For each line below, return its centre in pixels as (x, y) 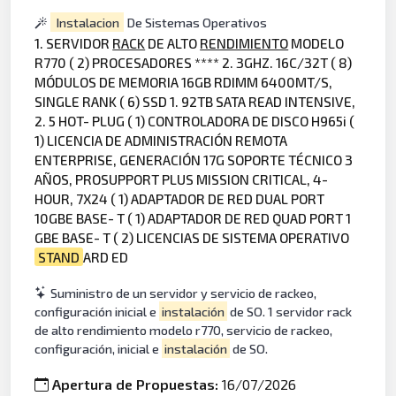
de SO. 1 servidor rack (289, 311)
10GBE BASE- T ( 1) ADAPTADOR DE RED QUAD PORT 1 (193, 218)
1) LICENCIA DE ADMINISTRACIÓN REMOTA (161, 141)
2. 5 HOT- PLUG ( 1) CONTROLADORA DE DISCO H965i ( (195, 121)
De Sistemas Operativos (195, 22)
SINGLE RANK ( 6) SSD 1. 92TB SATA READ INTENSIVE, (195, 102)
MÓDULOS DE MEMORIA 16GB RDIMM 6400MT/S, (184, 82)
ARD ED (106, 257)
